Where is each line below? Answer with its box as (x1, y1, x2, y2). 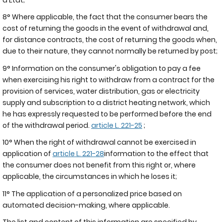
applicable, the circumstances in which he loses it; (2, 171, 178, 181)
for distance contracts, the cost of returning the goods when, (2, 35, 217, 45)
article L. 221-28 (53, 149, 104, 159)
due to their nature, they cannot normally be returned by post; (2, 46, 219, 56)
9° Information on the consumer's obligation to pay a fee (2, 63, 201, 73)
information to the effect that (104, 149, 209, 159)
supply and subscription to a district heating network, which (2, 97, 210, 108)
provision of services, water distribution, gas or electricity (2, 86, 200, 96)
